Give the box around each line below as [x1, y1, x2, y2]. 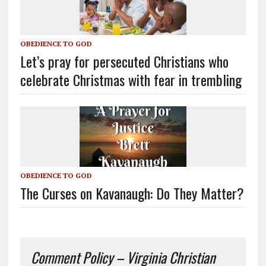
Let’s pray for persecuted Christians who [20, 50, 229, 72]
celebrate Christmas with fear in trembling [20, 69, 242, 91]
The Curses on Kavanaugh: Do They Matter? [20, 182, 244, 204]
